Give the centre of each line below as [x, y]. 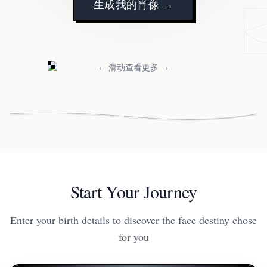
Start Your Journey [133, 191]
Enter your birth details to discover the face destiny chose [133, 220]
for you [133, 237]
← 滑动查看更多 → [133, 67]
